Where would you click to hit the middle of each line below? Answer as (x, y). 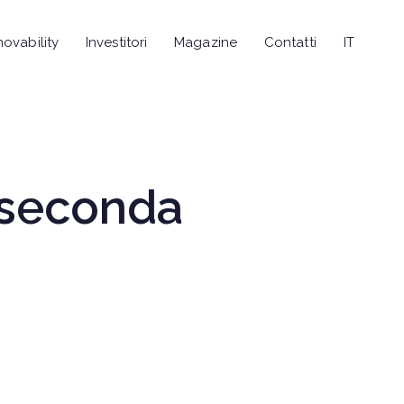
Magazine (206, 42)
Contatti (290, 42)
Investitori (117, 42)
